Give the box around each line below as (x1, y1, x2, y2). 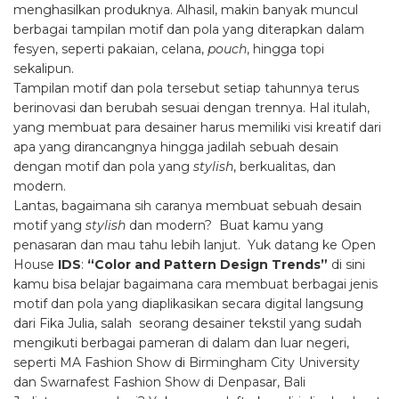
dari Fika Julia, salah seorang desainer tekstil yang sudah (13, 315, 362, 332)
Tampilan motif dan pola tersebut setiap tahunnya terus (13, 80, 359, 97)
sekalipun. (13, 61, 74, 77)
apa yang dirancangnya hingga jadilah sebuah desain (13, 139, 338, 156)
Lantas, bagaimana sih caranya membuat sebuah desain (13, 198, 362, 215)
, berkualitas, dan (233, 159, 336, 175)
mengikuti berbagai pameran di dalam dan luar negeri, (13, 335, 349, 352)
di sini (328, 256, 365, 273)
